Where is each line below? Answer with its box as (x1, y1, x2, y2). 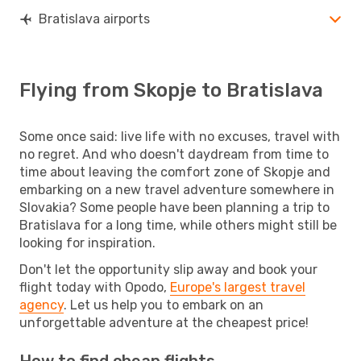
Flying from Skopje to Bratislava (19, 78, 323, 102)
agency (19, 297, 64, 313)
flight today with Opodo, (19, 279, 170, 295)
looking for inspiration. (19, 234, 156, 251)
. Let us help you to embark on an (64, 297, 263, 313)
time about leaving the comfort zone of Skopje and (19, 164, 330, 180)
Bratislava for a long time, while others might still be (19, 217, 337, 233)
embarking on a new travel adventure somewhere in (19, 181, 334, 197)
